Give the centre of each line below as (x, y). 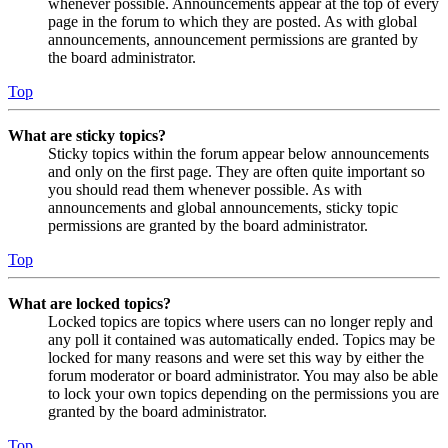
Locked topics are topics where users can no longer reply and (240, 321)
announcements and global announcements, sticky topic (223, 207)
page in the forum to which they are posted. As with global (232, 21)
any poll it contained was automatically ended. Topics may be (241, 339)
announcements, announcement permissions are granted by (233, 39)
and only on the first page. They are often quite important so (236, 171)
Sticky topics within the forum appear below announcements (238, 153)
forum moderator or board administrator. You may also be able (243, 375)
